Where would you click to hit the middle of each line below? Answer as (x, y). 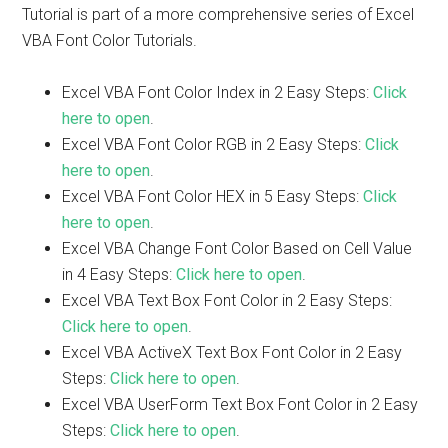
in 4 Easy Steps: (119, 274)
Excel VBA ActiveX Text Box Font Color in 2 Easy (232, 352)
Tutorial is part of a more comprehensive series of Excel (218, 14)
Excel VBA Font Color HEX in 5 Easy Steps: (213, 196)
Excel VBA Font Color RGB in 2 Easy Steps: (214, 144)
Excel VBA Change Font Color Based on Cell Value (237, 248)
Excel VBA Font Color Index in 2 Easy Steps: (218, 92)
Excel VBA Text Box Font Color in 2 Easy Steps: (227, 300)
